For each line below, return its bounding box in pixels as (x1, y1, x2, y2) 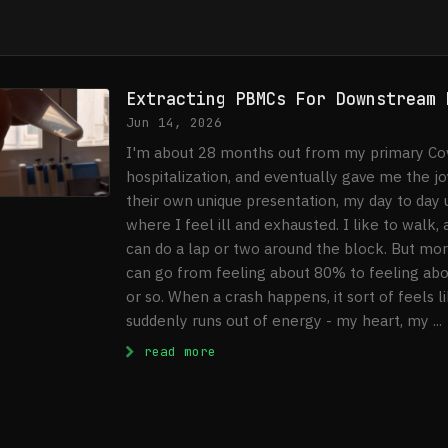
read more (135, 343, 216, 361)
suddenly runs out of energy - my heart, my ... (126, 310, 442, 331)
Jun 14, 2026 (126, 114, 222, 131)
